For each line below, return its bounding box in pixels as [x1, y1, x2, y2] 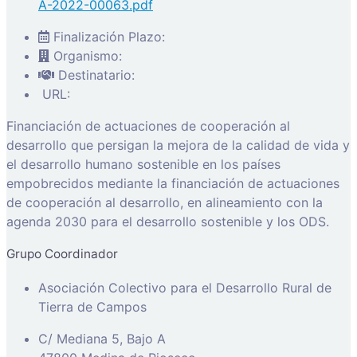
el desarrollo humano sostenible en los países [6, 155, 280, 172]
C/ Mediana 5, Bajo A [38, 330, 166, 347]
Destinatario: [58, 66, 135, 83]
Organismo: [53, 47, 122, 64]
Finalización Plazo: [53, 28, 165, 45]
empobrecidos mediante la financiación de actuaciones [6, 175, 339, 191]
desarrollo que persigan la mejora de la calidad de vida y [6, 136, 350, 153]
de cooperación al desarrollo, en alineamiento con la [6, 194, 323, 210]
